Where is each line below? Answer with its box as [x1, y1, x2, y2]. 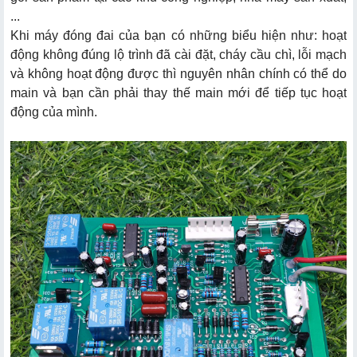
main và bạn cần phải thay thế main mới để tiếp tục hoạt [10, 85, 347, 100]
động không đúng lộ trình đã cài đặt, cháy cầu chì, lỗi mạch [10, 47, 347, 61]
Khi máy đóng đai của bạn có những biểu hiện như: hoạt [10, 28, 347, 42]
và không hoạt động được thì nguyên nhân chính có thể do [10, 66, 347, 80]
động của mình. [10, 104, 97, 119]
